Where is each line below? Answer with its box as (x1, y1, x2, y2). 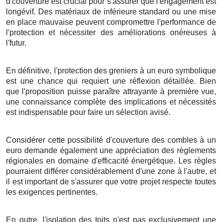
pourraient (6, 166, 42, 175)
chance (37, 76, 63, 85)
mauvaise (39, 17, 73, 26)
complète (74, 97, 106, 106)
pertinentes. (55, 187, 98, 196)
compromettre (107, 17, 155, 26)
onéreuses (169, 28, 207, 37)
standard (139, 7, 170, 16)
